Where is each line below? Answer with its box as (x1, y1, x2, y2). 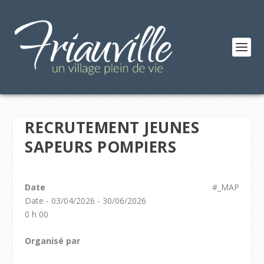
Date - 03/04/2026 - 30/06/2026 (25, 195, 147, 206)
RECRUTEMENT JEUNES (25, 117, 200, 138)
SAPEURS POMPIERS (25, 136, 177, 157)
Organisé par (25, 235, 81, 247)
